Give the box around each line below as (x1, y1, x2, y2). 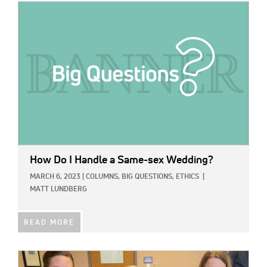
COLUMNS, (86, 173, 120, 181)
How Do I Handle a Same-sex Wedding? (30, 154, 213, 166)
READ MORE (24, 219, 74, 226)
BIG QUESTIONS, (122, 173, 174, 181)
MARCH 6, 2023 (30, 173, 80, 181)
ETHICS (176, 173, 199, 181)
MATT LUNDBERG (30, 185, 87, 193)
